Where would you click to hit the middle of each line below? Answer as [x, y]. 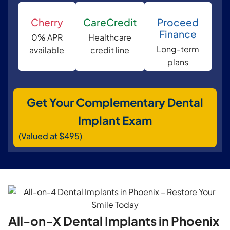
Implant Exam [115, 120]
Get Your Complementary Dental [115, 102]
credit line [110, 50]
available [47, 50]
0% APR [47, 37]
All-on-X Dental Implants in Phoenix [114, 221]
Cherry [47, 22]
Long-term [178, 49]
